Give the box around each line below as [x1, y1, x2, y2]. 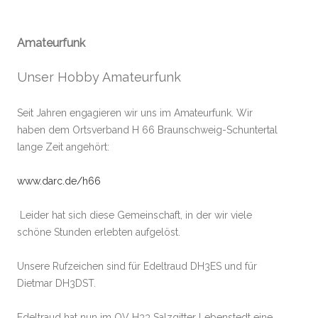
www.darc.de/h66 [17, 175, 101, 187]
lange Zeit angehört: [17, 141, 109, 153]
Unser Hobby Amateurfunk [17, 70, 181, 84]
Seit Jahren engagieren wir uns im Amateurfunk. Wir [17, 107, 253, 119]
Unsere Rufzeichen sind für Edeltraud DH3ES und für [17, 261, 257, 272]
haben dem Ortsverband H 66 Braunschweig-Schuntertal [17, 124, 278, 136]
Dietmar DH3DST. [17, 278, 99, 289]
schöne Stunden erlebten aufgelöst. [17, 226, 180, 238]
